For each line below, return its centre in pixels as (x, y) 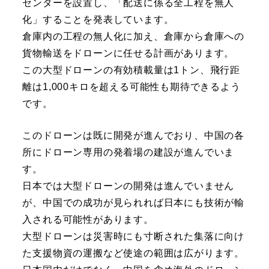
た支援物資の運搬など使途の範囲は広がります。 (134, 253)
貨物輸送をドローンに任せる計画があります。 (128, 53)
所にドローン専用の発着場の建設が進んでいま (128, 153)
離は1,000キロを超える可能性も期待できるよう (131, 87)
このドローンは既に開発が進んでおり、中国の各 (134, 136)
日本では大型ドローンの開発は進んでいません (128, 186)
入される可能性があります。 (88, 220)
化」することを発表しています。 (98, 20)
